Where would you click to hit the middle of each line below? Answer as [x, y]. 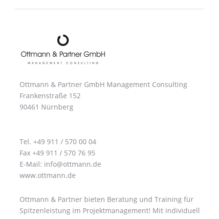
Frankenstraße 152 [50, 96]
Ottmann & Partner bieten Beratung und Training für [107, 199]
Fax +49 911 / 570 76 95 [57, 153]
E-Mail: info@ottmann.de [60, 164]
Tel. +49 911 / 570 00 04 [58, 142]
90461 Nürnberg [46, 107]
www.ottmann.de [48, 175]
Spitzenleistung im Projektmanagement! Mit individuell [110, 210]
